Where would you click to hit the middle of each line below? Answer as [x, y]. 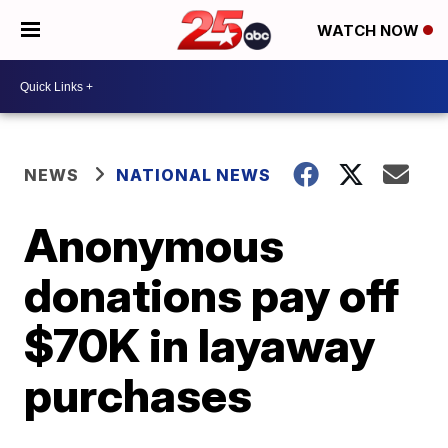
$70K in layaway [200, 345]
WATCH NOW [370, 31]
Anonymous [154, 245]
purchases [138, 395]
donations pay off [212, 295]
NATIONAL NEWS [194, 175]
